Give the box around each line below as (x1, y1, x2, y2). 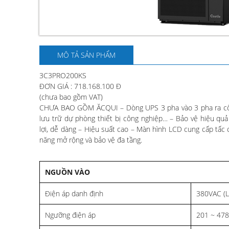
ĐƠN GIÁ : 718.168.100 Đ (39, 81, 121, 91)
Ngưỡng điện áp (45, 210, 96, 220)
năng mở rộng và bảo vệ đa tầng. (39, 134, 142, 145)
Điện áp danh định (45, 188, 103, 198)
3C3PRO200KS (39, 70, 86, 80)
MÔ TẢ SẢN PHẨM (57, 50, 116, 60)
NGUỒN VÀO (45, 167, 90, 177)
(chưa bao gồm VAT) (39, 91, 103, 102)
